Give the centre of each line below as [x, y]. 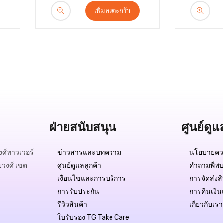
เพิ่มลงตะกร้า [112, 11]
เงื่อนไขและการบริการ [91, 178]
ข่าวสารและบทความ [89, 153]
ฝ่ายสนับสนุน [82, 127]
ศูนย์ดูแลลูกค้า [79, 166]
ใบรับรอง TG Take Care [93, 217]
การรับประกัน [78, 191]
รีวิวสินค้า [72, 204]
